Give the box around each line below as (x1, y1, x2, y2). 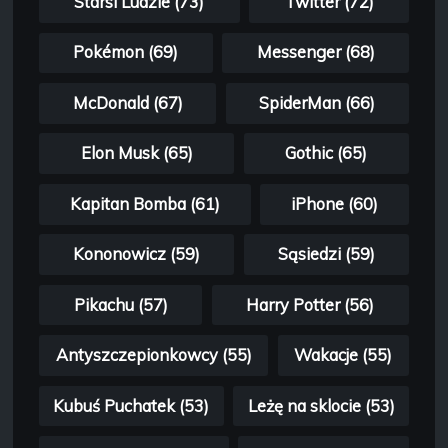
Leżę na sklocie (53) (247, 395, 395, 416)
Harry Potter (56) (246, 294, 375, 315)
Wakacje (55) (294, 345, 393, 366)
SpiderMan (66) (259, 92, 376, 113)
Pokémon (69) (73, 42, 179, 63)
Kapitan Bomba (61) (69, 193, 220, 214)
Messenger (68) (256, 42, 375, 63)
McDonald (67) (72, 92, 183, 113)
